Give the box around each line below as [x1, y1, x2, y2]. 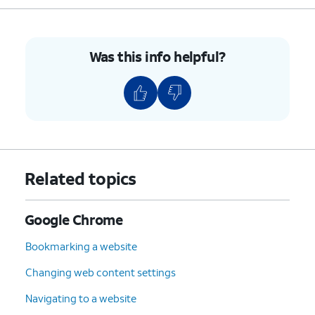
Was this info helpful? [89, 46, 226, 65]
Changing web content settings [25, 264, 176, 279]
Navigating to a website [25, 290, 136, 305]
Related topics [24, 167, 136, 190]
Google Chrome [25, 210, 123, 229]
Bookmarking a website [25, 238, 137, 253]
